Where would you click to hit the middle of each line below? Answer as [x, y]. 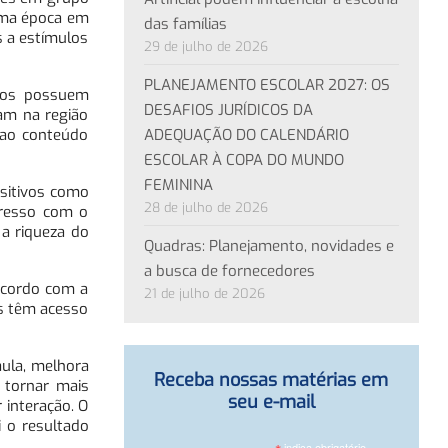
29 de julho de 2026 [205, 46]
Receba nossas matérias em [271, 379]
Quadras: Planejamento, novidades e [268, 245]
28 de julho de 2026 [205, 207]
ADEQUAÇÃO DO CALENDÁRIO [246, 134]
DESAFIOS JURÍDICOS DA [228, 109]
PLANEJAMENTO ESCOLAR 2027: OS [266, 84]
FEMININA [178, 184]
